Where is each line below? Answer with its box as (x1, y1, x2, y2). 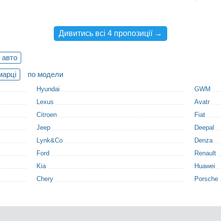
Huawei (194, 162, 215, 170)
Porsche (194, 175, 218, 183)
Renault (194, 149, 216, 157)
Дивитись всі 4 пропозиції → (59, 29, 162, 37)
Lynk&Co (37, 137, 63, 144)
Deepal (194, 124, 214, 131)
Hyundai (37, 85, 60, 93)
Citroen (37, 111, 57, 118)
